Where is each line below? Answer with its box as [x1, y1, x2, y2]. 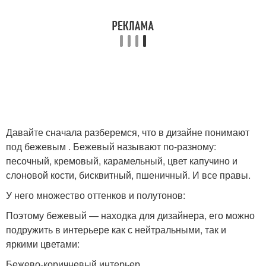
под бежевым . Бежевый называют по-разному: [6, 140, 216, 153]
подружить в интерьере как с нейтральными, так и [6, 223, 226, 236]
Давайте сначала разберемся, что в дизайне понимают [6, 125, 249, 139]
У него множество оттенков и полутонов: [6, 188, 185, 202]
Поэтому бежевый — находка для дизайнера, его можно [6, 208, 255, 222]
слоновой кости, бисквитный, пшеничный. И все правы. [6, 168, 251, 182]
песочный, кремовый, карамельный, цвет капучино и [6, 154, 237, 167]
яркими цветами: [6, 237, 84, 251]
